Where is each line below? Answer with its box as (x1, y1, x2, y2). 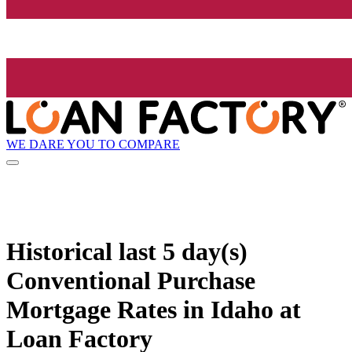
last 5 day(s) (119, 236, 247, 266)
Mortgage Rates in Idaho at (6, 295, 301, 324)
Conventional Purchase (6, 266, 255, 295)
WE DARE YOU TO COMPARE (6, 137, 180, 151)
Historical (6, 236, 119, 266)
